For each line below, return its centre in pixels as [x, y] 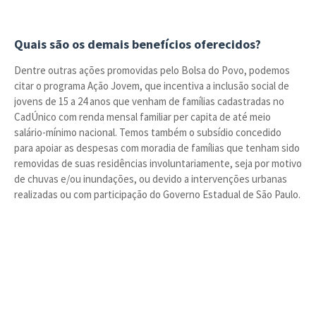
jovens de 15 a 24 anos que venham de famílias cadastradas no [149, 101]
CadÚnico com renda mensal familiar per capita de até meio [142, 117]
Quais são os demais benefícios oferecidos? [138, 44]
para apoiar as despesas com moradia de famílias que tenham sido [157, 148]
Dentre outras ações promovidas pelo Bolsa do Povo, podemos [152, 70]
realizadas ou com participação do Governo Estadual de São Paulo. [157, 194]
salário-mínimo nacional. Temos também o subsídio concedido [148, 132]
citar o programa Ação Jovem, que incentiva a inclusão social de [152, 86]
